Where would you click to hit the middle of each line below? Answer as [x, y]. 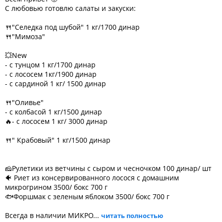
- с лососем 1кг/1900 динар [51, 74]
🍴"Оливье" [24, 102]
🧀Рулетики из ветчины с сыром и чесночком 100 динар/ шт [108, 168]
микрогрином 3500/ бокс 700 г [56, 187]
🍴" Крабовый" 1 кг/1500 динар [58, 140]
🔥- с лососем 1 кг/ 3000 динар [56, 121]
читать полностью [132, 216]
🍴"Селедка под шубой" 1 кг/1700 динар [72, 27]
